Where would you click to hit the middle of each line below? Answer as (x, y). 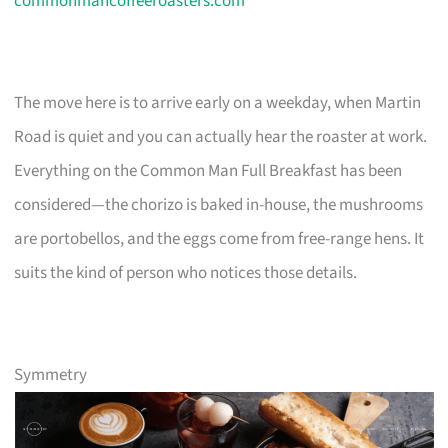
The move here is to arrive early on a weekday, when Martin (218, 102)
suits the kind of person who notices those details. (186, 272)
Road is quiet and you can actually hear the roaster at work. (221, 136)
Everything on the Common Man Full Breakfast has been (208, 170)
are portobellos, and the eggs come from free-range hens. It (219, 238)
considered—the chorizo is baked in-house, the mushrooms (219, 204)
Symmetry (51, 374)
